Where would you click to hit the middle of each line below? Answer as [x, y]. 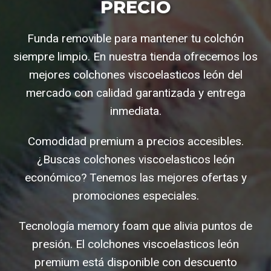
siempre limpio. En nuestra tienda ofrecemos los [135, 57]
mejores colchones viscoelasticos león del [135, 75]
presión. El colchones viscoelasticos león [135, 244]
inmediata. [135, 111]
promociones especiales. [135, 196]
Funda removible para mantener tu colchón [135, 39]
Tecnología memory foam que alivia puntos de [135, 226]
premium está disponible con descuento [135, 263]
